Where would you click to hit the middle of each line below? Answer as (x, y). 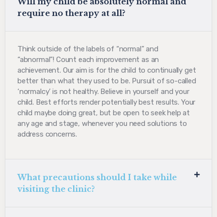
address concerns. (47, 134)
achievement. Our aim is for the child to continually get (107, 70)
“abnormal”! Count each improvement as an (88, 60)
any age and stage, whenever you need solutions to (102, 124)
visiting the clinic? (56, 189)
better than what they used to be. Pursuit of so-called (107, 81)
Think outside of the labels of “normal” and (88, 49)
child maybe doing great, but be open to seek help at (104, 113)
